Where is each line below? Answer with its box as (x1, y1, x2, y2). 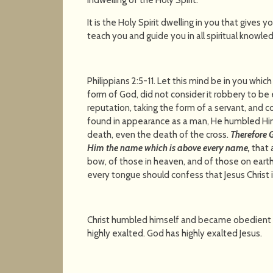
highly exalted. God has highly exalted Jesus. (87, 227, 263, 239)
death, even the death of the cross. (87, 129, 231, 140)
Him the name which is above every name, (87, 142, 252, 154)
